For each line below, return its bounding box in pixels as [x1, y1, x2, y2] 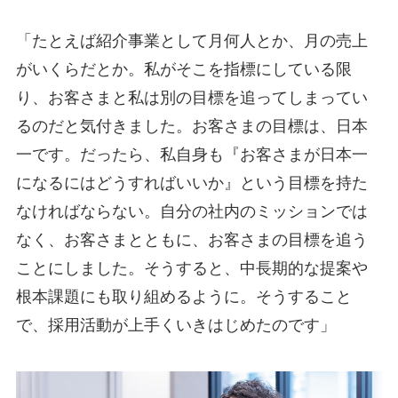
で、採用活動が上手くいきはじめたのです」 [15, 316, 336, 335]
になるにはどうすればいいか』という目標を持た [15, 174, 368, 193]
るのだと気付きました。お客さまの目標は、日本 [15, 117, 368, 136]
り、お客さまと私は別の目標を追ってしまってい [15, 89, 368, 107]
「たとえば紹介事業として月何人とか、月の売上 [15, 32, 368, 51]
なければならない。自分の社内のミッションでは [15, 203, 368, 221]
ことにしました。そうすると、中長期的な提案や [15, 259, 368, 278]
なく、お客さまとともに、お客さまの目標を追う [15, 231, 368, 250]
